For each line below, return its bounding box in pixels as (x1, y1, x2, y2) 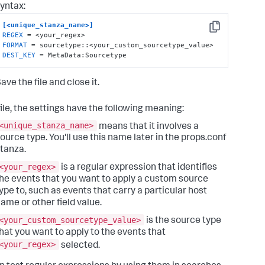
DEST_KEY (2, 51, 36, 60)
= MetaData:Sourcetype (35, 51, 127, 60)
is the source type (144, 216, 221, 226)
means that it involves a (97, 122, 199, 132)
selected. (59, 241, 100, 251)
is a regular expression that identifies (59, 163, 217, 173)
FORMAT (2, 41, 28, 50)
